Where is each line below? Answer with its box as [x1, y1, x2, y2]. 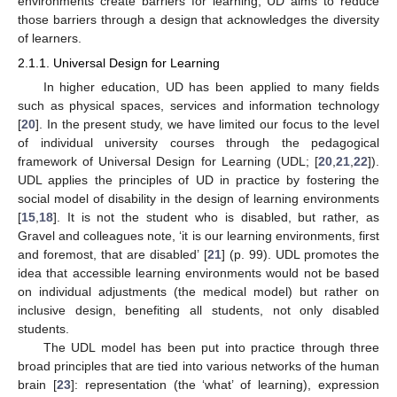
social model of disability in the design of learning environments [18, 191, 379, 206]
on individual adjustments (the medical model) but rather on [18, 284, 379, 300]
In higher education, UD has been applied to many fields [43, 80, 379, 95]
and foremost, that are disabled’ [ [18, 247, 207, 262]
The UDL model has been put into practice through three [43, 340, 379, 355]
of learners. [18, 31, 82, 45]
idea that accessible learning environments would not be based [18, 266, 379, 281]
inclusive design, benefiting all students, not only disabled [18, 303, 379, 318]
